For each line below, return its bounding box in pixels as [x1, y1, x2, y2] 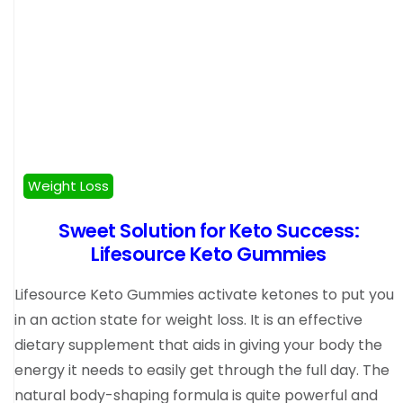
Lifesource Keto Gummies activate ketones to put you [14, 283, 394, 305]
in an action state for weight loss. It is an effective [14, 309, 363, 330]
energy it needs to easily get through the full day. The [14, 359, 390, 381]
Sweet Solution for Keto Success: [58, 217, 359, 244]
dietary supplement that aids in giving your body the [14, 334, 382, 355]
